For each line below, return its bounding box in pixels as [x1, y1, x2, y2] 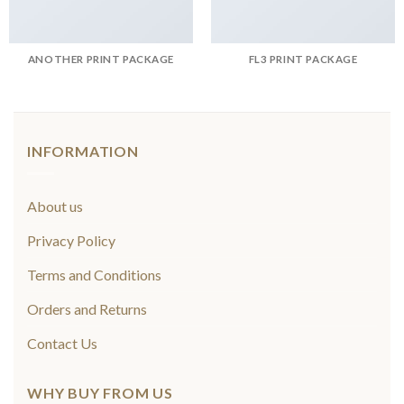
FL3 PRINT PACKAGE [248, 53, 358, 66]
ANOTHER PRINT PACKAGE [27, 53, 175, 66]
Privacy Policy [27, 231, 115, 249]
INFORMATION [27, 142, 139, 161]
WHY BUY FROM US [27, 383, 173, 401]
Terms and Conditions [27, 265, 161, 283]
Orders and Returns [27, 299, 147, 317]
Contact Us [27, 334, 97, 352]
